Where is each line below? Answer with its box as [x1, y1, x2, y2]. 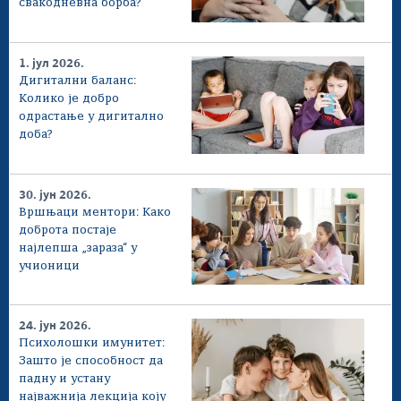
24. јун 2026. [19, 320, 91, 333]
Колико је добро [19, 92, 119, 105]
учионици [19, 260, 80, 272]
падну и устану [19, 373, 110, 386]
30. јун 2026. [19, 189, 91, 201]
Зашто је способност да [19, 355, 163, 368]
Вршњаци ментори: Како [19, 206, 171, 218]
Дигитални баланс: [19, 74, 136, 87]
